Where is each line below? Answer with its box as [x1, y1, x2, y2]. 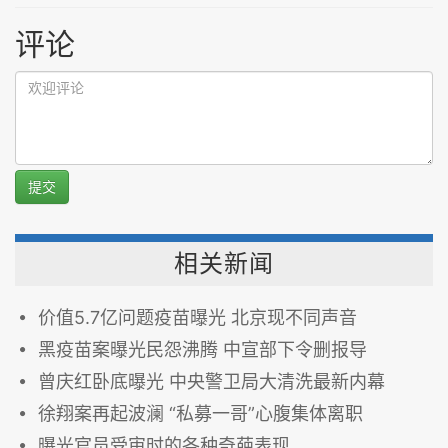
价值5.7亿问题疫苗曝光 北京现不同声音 [38, 306, 357, 328]
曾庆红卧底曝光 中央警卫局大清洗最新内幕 [38, 370, 385, 392]
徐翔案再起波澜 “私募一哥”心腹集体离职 [38, 402, 363, 424]
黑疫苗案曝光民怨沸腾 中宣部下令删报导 [38, 338, 367, 360]
